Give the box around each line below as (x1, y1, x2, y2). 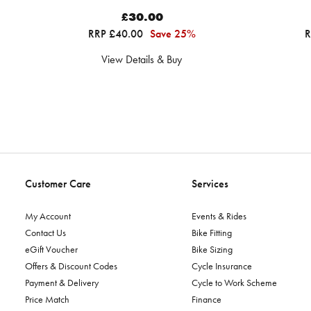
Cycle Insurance (192, 259, 252, 272)
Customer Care (25, 176, 91, 191)
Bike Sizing (192, 242, 233, 255)
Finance (192, 292, 221, 305)
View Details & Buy (101, 51, 182, 67)
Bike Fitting (192, 226, 232, 239)
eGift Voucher (25, 242, 78, 255)
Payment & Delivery (25, 276, 99, 289)
